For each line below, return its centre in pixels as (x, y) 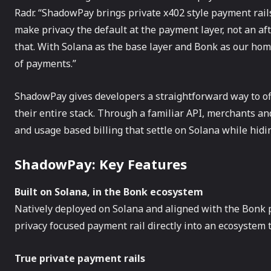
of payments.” (45, 64)
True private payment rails (80, 258)
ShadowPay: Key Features (101, 164)
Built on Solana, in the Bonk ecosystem (109, 192)
